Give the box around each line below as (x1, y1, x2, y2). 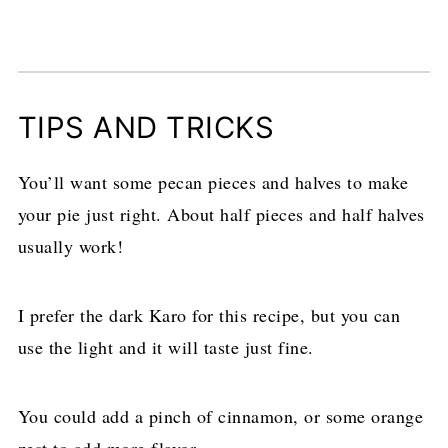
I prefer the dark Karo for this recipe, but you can (17, 302, 401, 327)
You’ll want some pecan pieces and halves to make (17, 169, 409, 194)
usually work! (17, 233, 124, 258)
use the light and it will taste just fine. (17, 334, 314, 359)
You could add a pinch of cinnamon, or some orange (17, 403, 424, 428)
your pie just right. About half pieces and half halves (17, 201, 425, 226)
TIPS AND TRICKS (17, 109, 275, 145)
